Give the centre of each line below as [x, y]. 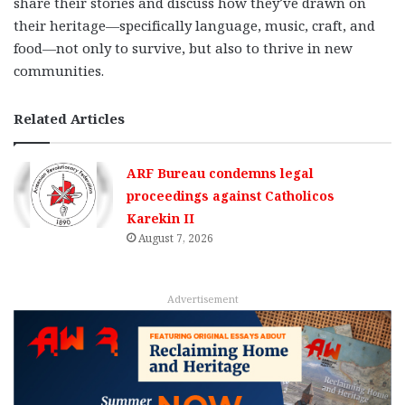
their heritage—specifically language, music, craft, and [194, 25]
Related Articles [69, 118]
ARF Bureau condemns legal [221, 173]
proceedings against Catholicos [231, 195]
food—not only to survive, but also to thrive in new [183, 47]
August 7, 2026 [176, 238]
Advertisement [202, 298]
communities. [59, 70]
